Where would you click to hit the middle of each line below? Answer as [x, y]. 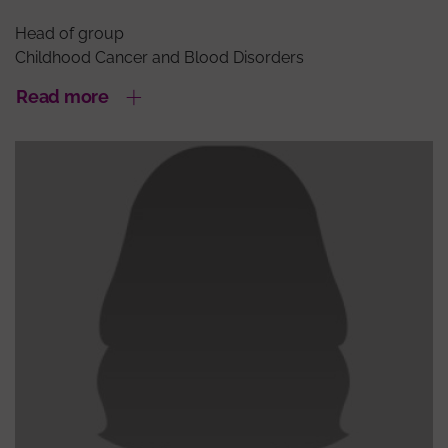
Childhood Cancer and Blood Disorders [159, 58]
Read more [62, 97]
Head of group [69, 34]
